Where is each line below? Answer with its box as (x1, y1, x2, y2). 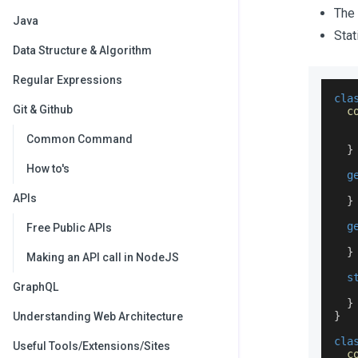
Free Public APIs (26, 221, 112, 234)
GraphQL (13, 280, 58, 293)
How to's (26, 162, 70, 175)
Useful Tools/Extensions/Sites (13, 340, 170, 352)
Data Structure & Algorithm (13, 44, 152, 57)
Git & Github (13, 103, 73, 116)
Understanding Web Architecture (13, 310, 183, 323)
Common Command (26, 133, 133, 145)
